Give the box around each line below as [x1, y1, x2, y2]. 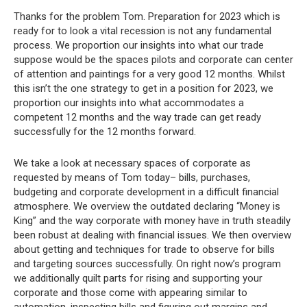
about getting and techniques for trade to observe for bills [14, 243, 275, 256]
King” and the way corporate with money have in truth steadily [14, 214, 291, 227]
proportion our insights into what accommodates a [14, 97, 244, 109]
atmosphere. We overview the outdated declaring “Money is [14, 200, 280, 212]
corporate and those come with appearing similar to [14, 286, 247, 299]
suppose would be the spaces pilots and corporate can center [14, 53, 293, 66]
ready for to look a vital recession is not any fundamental [14, 25, 271, 37]
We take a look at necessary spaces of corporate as [14, 157, 251, 169]
